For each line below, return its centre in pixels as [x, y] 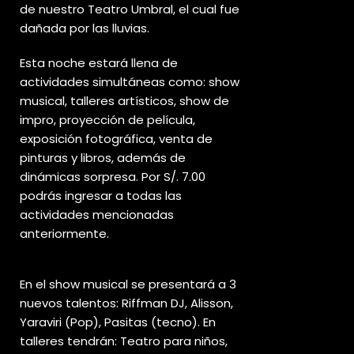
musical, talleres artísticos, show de [124, 101]
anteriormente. [64, 233]
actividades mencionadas [97, 215]
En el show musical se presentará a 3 [128, 284]
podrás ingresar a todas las [101, 196]
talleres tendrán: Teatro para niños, [124, 341]
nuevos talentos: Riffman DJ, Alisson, [126, 303]
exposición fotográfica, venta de [116, 139]
